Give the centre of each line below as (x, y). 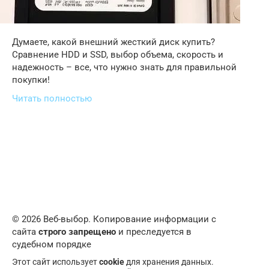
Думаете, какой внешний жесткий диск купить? (113, 42)
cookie (112, 262)
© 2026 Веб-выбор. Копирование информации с (114, 219)
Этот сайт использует (56, 262)
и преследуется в (154, 232)
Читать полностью (52, 98)
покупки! (31, 80)
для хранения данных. (169, 262)
